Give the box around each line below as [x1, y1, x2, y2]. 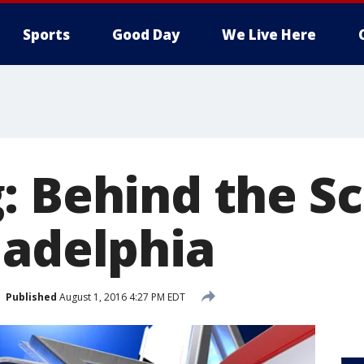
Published [6, 289, 57, 304]
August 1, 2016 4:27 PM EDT [57, 289, 185, 304]
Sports [23, 25, 70, 44]
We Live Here [222, 25, 316, 44]
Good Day [112, 25, 180, 44]
